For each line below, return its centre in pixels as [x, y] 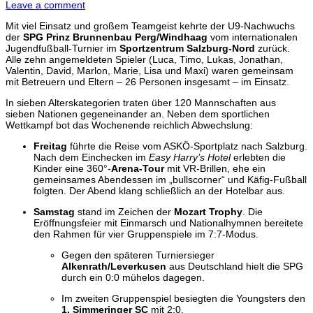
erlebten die [258, 158]
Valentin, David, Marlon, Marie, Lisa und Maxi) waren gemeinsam [150, 71]
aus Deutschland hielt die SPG [235, 267]
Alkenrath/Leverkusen [114, 267]
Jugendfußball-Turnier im [63, 49]
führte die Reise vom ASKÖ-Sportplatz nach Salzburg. [187, 146]
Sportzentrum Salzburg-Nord [187, 49]
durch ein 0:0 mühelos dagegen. [133, 278]
